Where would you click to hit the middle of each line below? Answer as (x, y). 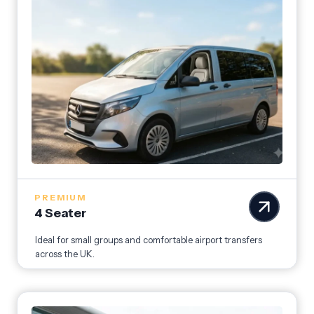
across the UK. (65, 254)
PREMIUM (60, 198)
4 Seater (60, 213)
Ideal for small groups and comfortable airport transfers (149, 240)
